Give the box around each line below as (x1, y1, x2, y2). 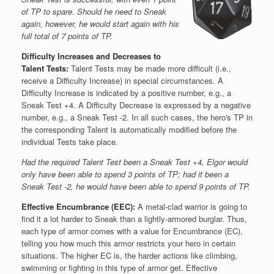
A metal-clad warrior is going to (138, 200, 247, 212)
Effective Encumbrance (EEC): (21, 200, 135, 212)
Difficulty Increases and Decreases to (21, 50, 161, 62)
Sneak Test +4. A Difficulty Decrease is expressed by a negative (21, 98, 251, 111)
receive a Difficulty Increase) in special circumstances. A (21, 74, 223, 86)
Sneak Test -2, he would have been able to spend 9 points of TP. (21, 180, 250, 192)
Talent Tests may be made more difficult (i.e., (71, 62, 231, 74)
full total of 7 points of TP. (21, 29, 113, 42)
